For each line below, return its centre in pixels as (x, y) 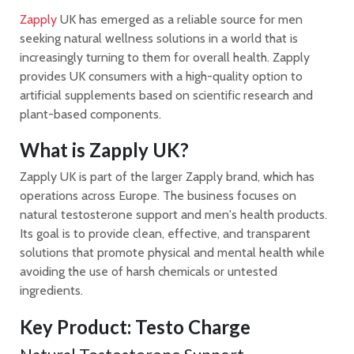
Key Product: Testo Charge (135, 326)
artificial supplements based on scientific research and (166, 96)
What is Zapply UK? (104, 150)
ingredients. (51, 291)
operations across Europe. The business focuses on (158, 196)
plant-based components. (90, 115)
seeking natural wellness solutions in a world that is (159, 39)
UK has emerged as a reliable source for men (180, 20)
